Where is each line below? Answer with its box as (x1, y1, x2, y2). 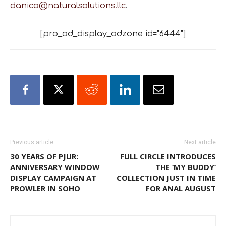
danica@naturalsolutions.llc (10, 1, 126, 11)
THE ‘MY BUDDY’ (155, 162, 216, 173)
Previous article (10, 139, 53, 146)
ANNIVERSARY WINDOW (10, 162, 100, 173)
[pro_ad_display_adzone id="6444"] (40, 29, 186, 39)
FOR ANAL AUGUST (146, 183, 216, 194)
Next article (184, 139, 216, 146)
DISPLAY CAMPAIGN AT (10, 173, 96, 183)
